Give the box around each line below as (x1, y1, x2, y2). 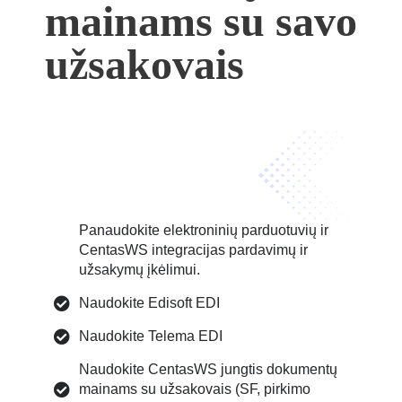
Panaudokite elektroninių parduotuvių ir (78, 223, 328, 239)
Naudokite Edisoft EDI (78, 295, 220, 311)
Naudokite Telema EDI (78, 328, 223, 345)
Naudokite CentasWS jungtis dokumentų (78, 362, 337, 378)
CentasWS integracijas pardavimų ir (78, 242, 308, 258)
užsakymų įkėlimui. (78, 262, 200, 278)
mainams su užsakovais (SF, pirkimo (78, 381, 310, 398)
